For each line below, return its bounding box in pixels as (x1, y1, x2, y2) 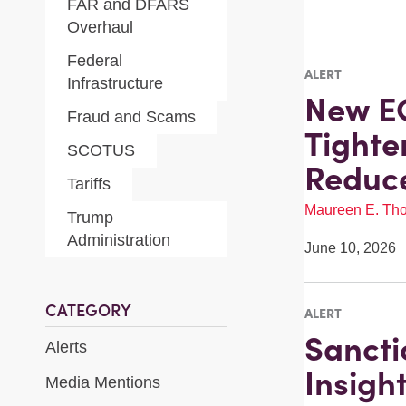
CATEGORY (45, 300, 131, 321)
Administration (67, 231, 170, 249)
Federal (67, 52, 122, 70)
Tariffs (67, 175, 111, 193)
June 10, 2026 (304, 240, 396, 256)
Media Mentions (45, 373, 160, 392)
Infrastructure (67, 74, 163, 92)
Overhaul (67, 18, 133, 36)
